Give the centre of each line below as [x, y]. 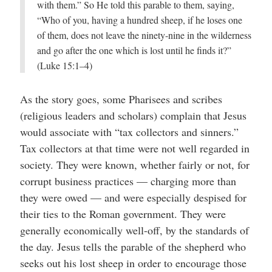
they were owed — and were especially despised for [133, 197]
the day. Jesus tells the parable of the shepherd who [133, 246]
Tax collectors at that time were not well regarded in [134, 148]
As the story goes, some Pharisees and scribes [121, 99]
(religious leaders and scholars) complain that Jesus [133, 115]
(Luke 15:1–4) [64, 65]
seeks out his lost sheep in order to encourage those [133, 263]
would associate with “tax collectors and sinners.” [129, 132]
